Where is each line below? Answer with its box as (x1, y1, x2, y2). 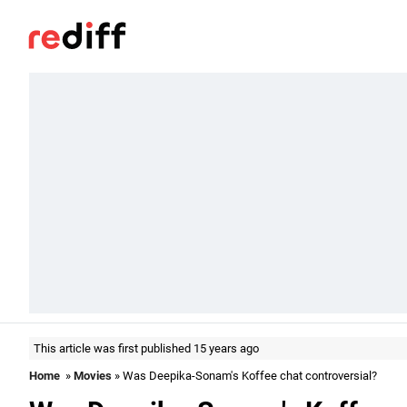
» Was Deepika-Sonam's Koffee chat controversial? (112, 369, 377, 382)
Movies (74, 369, 112, 382)
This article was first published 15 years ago (34, 342, 259, 355)
